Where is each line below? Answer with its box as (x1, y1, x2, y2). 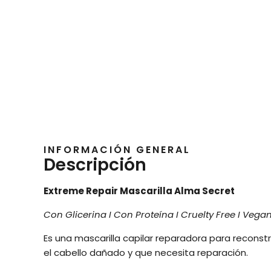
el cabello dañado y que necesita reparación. (44, 246, 248, 259)
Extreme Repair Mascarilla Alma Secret (44, 184, 235, 197)
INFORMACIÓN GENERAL (44, 142, 191, 157)
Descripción (44, 152, 146, 177)
